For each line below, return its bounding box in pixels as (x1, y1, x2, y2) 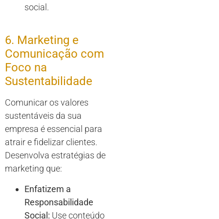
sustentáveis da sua (5, 110, 82, 121)
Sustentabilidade (5, 74, 92, 88)
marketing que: (5, 163, 62, 174)
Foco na (5, 61, 47, 75)
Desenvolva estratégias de (5, 150, 106, 161)
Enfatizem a (24, 183, 71, 194)
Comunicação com (5, 47, 104, 61)
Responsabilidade (24, 197, 93, 207)
